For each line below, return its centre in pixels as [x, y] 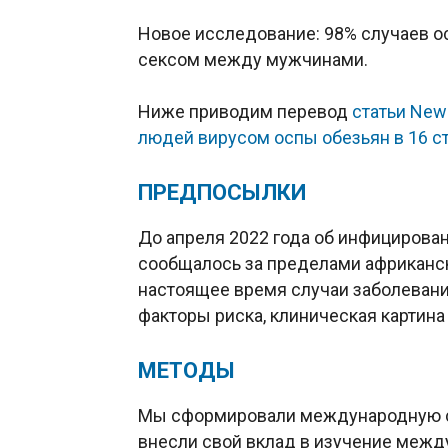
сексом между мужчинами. [253, 60]
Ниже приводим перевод [245, 112]
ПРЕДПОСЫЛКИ [222, 193]
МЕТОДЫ [186, 371]
